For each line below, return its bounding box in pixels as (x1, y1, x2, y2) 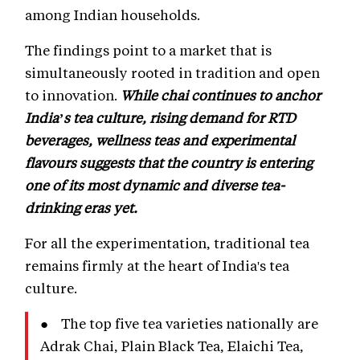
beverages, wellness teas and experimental (25, 130, 295, 149)
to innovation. (25, 85, 121, 104)
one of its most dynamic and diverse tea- (25, 175, 284, 194)
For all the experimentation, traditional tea (25, 233, 309, 252)
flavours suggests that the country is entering (25, 153, 313, 171)
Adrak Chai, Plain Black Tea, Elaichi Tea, (40, 336, 304, 354)
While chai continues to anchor (121, 85, 321, 104)
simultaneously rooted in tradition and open (25, 63, 320, 81)
